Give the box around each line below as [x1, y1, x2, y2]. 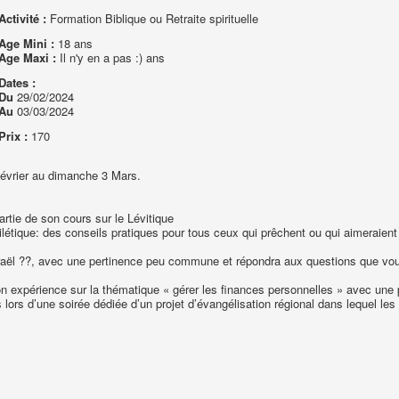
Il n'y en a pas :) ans [55, 49, 165, 66]
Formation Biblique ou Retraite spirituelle [45, 10, 258, 27]
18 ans [53, 35, 93, 52]
